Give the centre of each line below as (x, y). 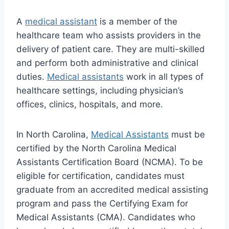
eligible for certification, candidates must (100, 176)
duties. (32, 77)
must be (187, 135)
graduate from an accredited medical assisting (112, 190)
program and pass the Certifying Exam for (102, 204)
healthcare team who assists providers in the (109, 36)
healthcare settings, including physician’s (100, 91)
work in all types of (164, 77)
